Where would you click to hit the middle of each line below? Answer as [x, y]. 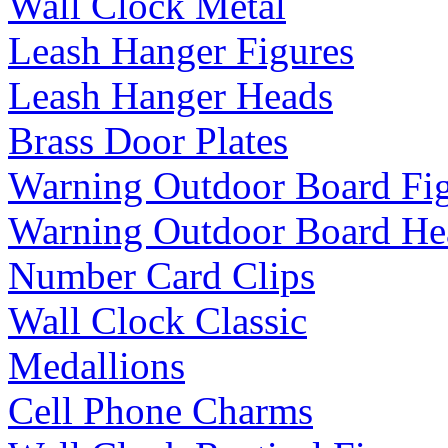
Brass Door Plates [148, 140]
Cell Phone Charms [160, 410]
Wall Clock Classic [157, 320]
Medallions [96, 365]
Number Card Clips [161, 275]
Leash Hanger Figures [181, 50]
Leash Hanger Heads [170, 95]
